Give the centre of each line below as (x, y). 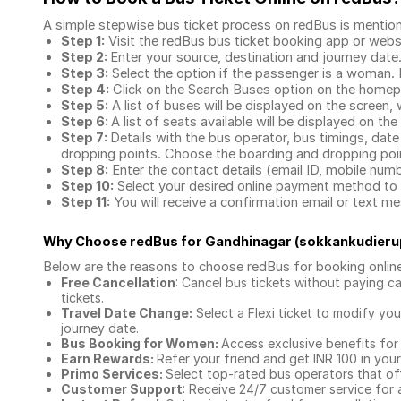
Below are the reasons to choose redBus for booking (206, 267)
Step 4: (85, 90)
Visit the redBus (157, 41)
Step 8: (85, 170)
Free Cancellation (118, 282)
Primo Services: (113, 374)
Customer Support (122, 389)
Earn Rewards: (109, 358)
